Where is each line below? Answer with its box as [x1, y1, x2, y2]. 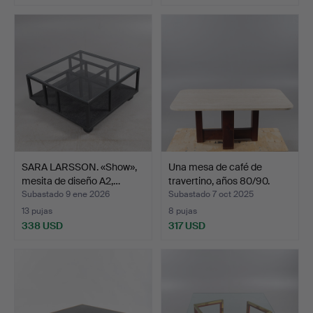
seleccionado [14, 18, 73, 31]
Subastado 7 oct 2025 [168, 189, 254, 200]
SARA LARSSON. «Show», [22, 160, 137, 173]
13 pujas [22, 205, 52, 217]
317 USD [168, 219, 205, 232]
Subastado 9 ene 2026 [22, 189, 110, 200]
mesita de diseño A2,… [22, 174, 120, 187]
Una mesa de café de [168, 160, 262, 173]
